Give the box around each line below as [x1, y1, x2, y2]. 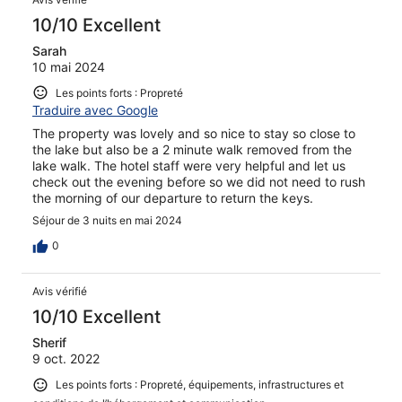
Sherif [32, 335, 66, 351]
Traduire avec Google [32, 102, 158, 118]
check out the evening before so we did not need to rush [32, 174, 365, 190]
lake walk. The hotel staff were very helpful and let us [32, 158, 345, 174]
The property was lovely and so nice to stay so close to [32, 126, 355, 142]
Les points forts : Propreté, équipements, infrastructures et [56, 378, 344, 392]
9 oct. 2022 [32, 351, 100, 367]
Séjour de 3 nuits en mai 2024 [32, 214, 182, 228]
